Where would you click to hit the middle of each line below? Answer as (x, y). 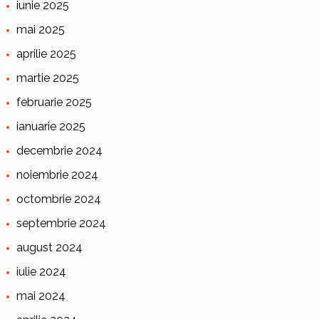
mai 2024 (41, 296)
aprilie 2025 (46, 53)
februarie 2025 (54, 102)
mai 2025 (40, 29)
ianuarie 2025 (51, 126)
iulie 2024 (41, 271)
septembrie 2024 (61, 223)
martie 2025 (47, 78)
